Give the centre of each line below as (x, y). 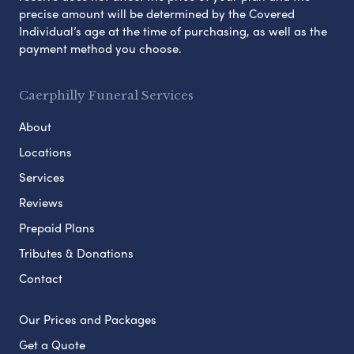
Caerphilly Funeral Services (106, 96)
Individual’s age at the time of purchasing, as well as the (173, 31)
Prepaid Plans (57, 228)
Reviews (41, 203)
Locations (45, 152)
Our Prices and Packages (88, 320)
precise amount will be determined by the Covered (157, 14)
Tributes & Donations (76, 253)
